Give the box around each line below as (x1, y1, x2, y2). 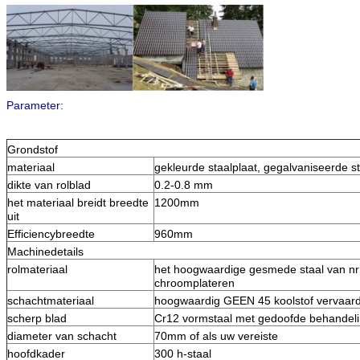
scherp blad (7, 312, 67, 325)
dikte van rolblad (7, 178, 91, 192)
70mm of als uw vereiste (154, 329, 278, 343)
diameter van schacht (7, 329, 117, 343)
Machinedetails (7, 245, 84, 259)
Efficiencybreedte (7, 227, 95, 241)
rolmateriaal (7, 263, 67, 276)
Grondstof (7, 143, 58, 157)
